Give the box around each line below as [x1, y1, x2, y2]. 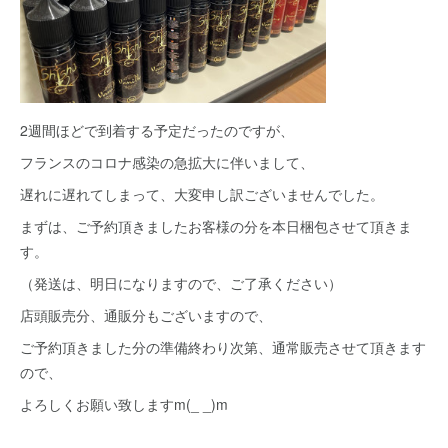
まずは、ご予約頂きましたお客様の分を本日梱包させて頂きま [20, 215, 412, 236]
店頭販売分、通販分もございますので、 [20, 304, 272, 325]
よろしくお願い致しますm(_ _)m [20, 393, 228, 414]
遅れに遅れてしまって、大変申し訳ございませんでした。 [20, 183, 384, 204]
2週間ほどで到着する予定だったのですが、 [20, 119, 294, 140]
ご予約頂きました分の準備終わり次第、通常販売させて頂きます [20, 336, 426, 357]
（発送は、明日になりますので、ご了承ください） [20, 272, 342, 293]
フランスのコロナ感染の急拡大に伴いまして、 [20, 151, 314, 172]
